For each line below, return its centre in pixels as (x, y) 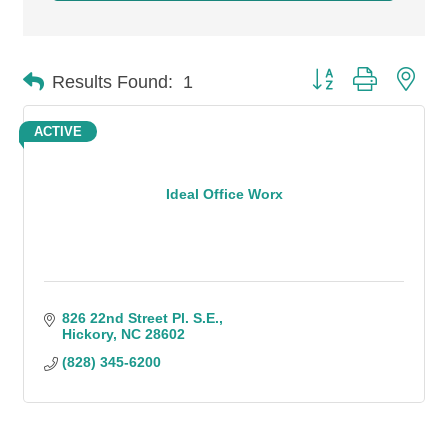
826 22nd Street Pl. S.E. (140, 318)
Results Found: (112, 81)
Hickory (87, 334)
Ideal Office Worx (224, 193)
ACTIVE (58, 131)
